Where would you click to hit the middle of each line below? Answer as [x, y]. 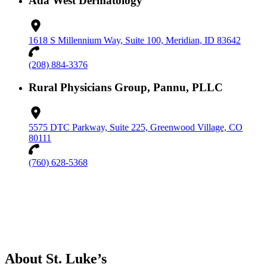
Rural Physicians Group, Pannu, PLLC [126, 88]
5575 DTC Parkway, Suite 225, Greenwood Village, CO [136, 128]
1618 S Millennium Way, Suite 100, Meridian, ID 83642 [135, 40]
